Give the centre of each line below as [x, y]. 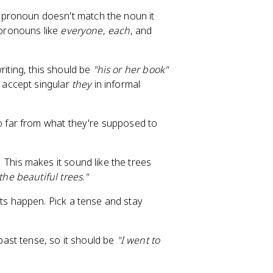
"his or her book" [131, 69]
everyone [82, 30]
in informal [116, 84]
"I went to [138, 240]
